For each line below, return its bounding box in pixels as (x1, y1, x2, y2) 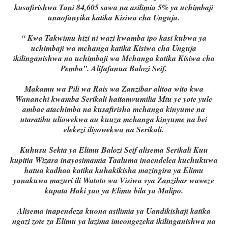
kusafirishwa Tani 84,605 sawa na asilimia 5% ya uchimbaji (14, 2, 214, 13)
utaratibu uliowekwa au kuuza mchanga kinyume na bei (20, 113, 208, 125)
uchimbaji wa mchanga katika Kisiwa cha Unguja (31, 42, 197, 54)
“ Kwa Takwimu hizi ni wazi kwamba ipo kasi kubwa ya (21, 32, 207, 44)
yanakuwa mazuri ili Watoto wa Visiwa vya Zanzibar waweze (13, 175, 215, 186)
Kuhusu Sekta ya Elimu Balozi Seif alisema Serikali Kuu (19, 144, 208, 156)
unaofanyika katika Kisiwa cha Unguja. (48, 12, 180, 23)
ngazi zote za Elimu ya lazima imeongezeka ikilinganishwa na (12, 215, 216, 227)
